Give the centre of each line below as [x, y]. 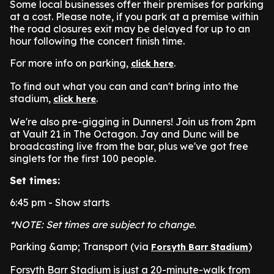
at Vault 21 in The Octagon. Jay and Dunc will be [124, 134]
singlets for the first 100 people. [83, 158]
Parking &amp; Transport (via [80, 246]
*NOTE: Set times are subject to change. [103, 224]
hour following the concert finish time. [97, 41]
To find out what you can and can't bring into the [124, 86]
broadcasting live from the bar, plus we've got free [129, 146]
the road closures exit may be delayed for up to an [130, 29]
